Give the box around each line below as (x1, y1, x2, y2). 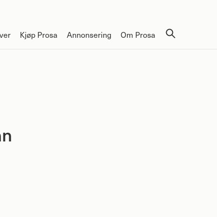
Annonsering (66, 29, 111, 40)
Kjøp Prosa (19, 29, 58, 40)
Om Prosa (120, 29, 155, 40)
